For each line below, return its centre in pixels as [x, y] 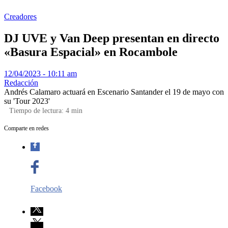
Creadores [20, 17]
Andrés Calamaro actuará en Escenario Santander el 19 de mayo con [114, 92]
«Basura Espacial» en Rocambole [91, 52]
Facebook [46, 188]
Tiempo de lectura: [37, 110]
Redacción [21, 82]
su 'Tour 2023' [27, 101]
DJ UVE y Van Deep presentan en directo [112, 38]
